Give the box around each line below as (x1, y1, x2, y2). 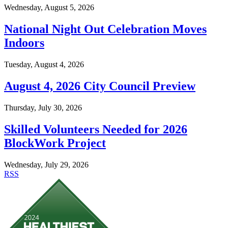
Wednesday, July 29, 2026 (4, 160, 89, 169)
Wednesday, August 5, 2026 (4, 3, 94, 12)
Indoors (4, 36, 44, 50)
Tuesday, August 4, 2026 (4, 60, 84, 69)
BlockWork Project (4, 136, 106, 150)
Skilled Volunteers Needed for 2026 (4, 123, 187, 136)
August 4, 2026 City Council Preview (4, 79, 195, 93)
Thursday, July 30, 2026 (4, 103, 82, 112)
